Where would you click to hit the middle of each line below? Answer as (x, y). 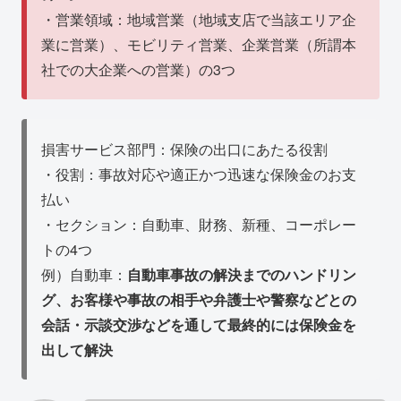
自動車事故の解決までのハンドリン (242, 274)
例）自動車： (85, 274)
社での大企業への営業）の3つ (139, 69)
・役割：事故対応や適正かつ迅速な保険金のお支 (199, 174)
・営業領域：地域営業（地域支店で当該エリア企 (199, 19)
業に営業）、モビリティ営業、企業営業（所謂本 (199, 44)
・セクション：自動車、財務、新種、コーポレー (199, 224)
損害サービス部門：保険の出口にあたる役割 (185, 149)
